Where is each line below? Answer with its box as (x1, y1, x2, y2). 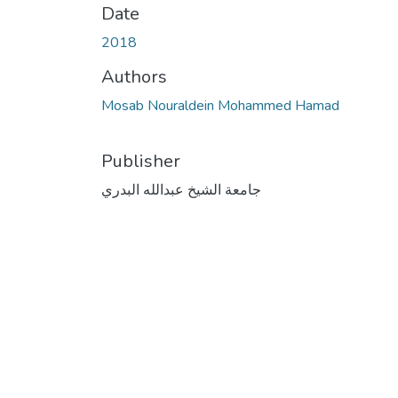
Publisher (101, 148, 180, 173)
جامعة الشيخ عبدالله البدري (101, 179, 261, 200)
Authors (101, 64, 167, 89)
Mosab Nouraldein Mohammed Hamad (101, 95, 339, 115)
